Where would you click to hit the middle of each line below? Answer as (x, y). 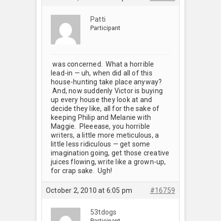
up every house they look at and (102, 99)
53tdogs (104, 212)
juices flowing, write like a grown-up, (109, 162)
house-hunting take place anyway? (107, 82)
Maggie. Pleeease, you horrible (101, 126)
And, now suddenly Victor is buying (107, 91)
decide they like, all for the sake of (105, 108)
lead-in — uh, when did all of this (102, 73)
